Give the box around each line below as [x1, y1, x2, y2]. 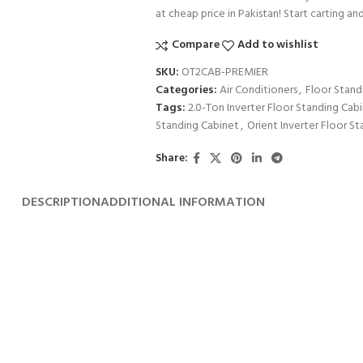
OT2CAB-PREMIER [181, 62, 268, 82]
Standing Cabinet [155, 116, 239, 135]
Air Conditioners [219, 80, 297, 100]
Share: [155, 149, 188, 169]
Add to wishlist [237, 36, 319, 55]
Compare [171, 36, 220, 55]
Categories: [155, 80, 217, 100]
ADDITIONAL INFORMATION [100, 191, 265, 213]
